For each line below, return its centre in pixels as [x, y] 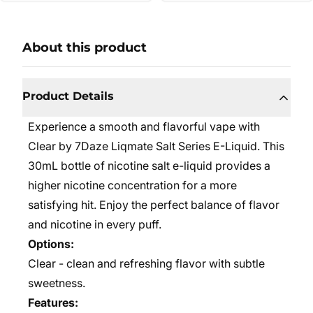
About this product [85, 48]
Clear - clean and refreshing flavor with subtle [146, 263]
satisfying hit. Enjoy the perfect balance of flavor [154, 205]
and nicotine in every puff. [95, 224]
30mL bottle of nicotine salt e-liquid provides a [149, 166]
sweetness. [57, 283]
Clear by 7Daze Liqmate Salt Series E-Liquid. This [156, 146]
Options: [51, 244]
